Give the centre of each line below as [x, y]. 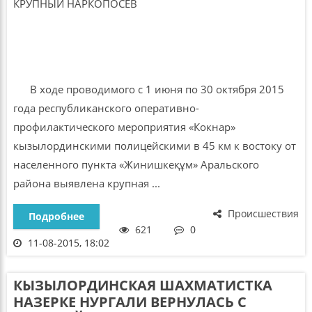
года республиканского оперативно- [106, 108]
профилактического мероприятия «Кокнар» [124, 126]
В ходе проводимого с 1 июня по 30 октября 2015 [148, 89]
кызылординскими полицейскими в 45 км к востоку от [154, 145]
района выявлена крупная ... [86, 183]
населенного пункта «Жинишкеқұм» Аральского [136, 164]
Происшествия [262, 213]
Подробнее [56, 216]
